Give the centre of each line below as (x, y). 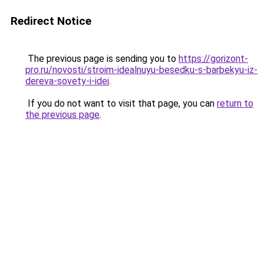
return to (235, 103)
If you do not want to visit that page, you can (121, 103)
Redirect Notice (51, 21)
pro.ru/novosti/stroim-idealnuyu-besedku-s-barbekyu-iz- (141, 70)
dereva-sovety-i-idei (67, 81)
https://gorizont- (213, 59)
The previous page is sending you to (102, 59)
